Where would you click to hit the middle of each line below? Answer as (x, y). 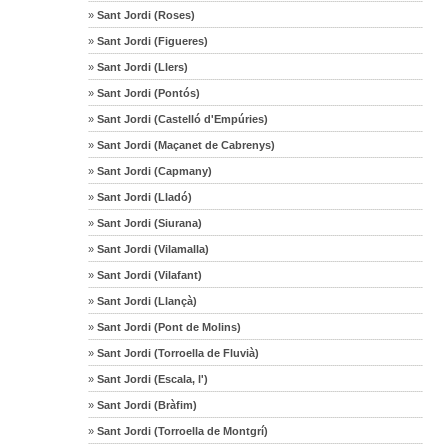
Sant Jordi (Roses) (145, 14)
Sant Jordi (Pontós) (147, 92)
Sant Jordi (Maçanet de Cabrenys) (185, 144)
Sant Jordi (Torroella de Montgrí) (181, 430)
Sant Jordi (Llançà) (146, 300)
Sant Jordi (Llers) (141, 66)
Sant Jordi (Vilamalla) (152, 248)
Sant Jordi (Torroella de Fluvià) (177, 352)
